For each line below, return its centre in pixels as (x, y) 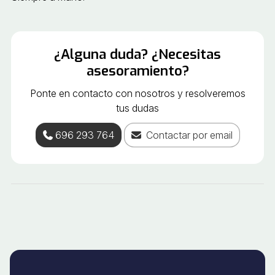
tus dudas (137, 108)
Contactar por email (189, 135)
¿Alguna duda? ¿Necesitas (137, 55)
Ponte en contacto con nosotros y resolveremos (137, 94)
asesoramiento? (137, 71)
